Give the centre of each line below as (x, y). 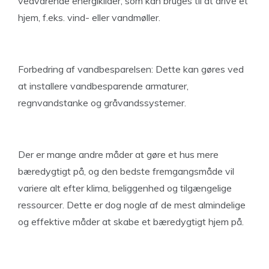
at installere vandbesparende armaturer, (103, 86)
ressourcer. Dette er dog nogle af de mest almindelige (132, 205)
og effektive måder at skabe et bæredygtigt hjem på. (131, 222)
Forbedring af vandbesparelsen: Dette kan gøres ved (131, 69)
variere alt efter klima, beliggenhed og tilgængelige (125, 188)
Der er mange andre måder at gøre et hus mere (118, 154)
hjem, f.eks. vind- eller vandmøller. (89, 17)
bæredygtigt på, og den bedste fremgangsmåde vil (126, 171)
